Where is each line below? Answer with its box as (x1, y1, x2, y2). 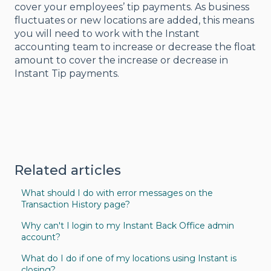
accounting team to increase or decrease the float (15, 41, 256, 53)
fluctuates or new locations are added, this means (15, 14, 254, 26)
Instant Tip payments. (15, 67, 119, 79)
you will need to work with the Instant (15, 27, 200, 39)
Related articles (15, 162, 121, 179)
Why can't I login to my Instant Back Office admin (21, 220, 235, 232)
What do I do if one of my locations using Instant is (21, 253, 237, 264)
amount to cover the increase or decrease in (15, 54, 228, 66)
